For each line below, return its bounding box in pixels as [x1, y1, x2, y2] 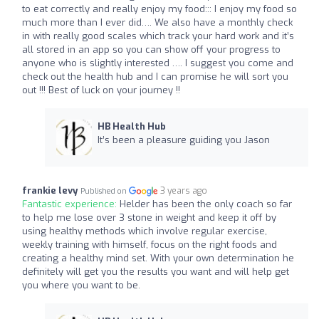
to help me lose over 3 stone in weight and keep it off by [22, 211, 276, 224]
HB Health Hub [97, 120, 166, 132]
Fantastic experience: [22, 197, 120, 210]
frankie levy [22, 184, 78, 197]
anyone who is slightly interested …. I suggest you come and [22, 56, 293, 69]
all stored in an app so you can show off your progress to [22, 43, 281, 56]
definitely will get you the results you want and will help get [22, 265, 289, 278]
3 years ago [160, 184, 208, 197]
